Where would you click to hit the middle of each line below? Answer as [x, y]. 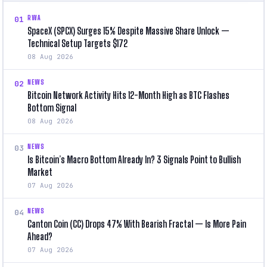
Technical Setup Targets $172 [77, 43]
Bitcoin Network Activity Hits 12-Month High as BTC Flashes [128, 95]
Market [40, 172]
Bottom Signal [52, 107]
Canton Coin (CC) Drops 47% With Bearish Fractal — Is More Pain [137, 223]
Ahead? [40, 236]
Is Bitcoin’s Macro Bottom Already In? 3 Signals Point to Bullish [134, 159]
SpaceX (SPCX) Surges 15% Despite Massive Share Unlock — [128, 30]
